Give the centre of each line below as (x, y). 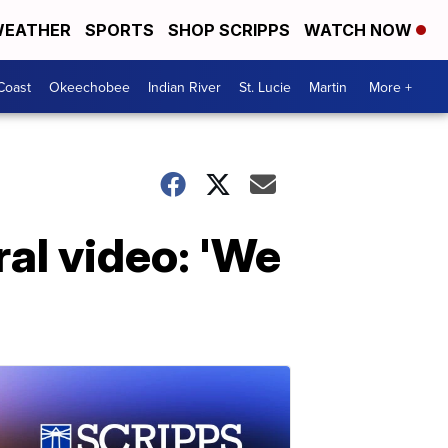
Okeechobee (89, 86)
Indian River (184, 86)
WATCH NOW (360, 30)
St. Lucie (265, 86)
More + (390, 86)
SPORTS (119, 30)
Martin (328, 86)
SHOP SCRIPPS (229, 30)
